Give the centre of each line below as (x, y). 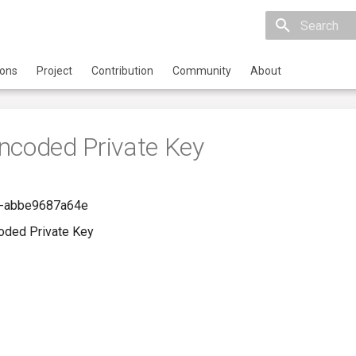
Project (54, 71)
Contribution (122, 71)
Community (202, 71)
